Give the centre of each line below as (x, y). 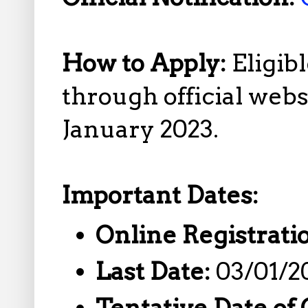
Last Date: (156, 271)
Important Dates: (160, 196)
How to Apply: (147, 64)
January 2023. (140, 130)
